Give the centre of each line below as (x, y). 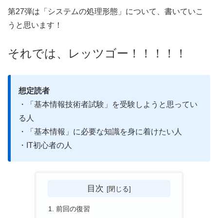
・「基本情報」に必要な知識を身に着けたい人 (100, 131)
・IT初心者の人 (45, 145)
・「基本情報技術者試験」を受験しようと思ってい (108, 104)
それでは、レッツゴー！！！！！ (97, 54)
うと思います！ (35, 25)
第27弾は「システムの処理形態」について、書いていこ (106, 11)
